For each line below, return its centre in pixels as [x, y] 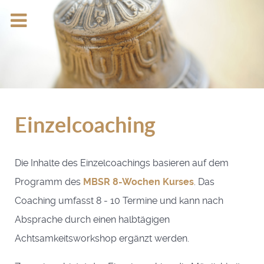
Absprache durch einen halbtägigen [92, 220]
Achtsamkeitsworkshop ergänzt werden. [102, 238]
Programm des [49, 182]
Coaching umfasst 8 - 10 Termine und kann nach [119, 201]
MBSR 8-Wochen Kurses [138, 182]
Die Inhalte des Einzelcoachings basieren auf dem [122, 163]
